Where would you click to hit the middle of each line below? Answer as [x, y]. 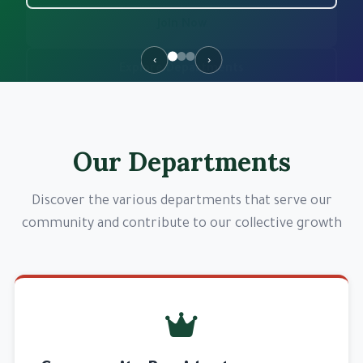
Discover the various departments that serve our [181, 201]
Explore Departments [181, 69]
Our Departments [181, 161]
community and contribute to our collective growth [181, 224]
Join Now [181, 26]
